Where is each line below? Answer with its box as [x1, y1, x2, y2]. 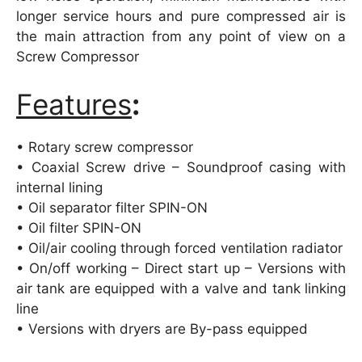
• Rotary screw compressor [16, 139, 193, 155]
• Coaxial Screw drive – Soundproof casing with [16, 159, 346, 175]
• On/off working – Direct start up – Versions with [16, 260, 346, 276]
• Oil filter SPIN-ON [16, 220, 141, 236]
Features [16, 87, 132, 121]
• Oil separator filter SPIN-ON [16, 200, 208, 216]
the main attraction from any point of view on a [16, 27, 346, 44]
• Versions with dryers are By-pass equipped [16, 321, 308, 337]
